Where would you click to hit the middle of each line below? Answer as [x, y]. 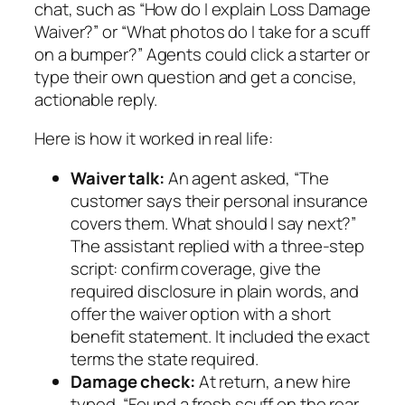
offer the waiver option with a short [201, 313]
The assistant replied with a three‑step [218, 245]
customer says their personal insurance [220, 200]
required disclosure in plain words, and [215, 291]
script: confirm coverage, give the [196, 268]
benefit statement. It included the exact [220, 336]
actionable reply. [96, 99]
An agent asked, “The [246, 178]
